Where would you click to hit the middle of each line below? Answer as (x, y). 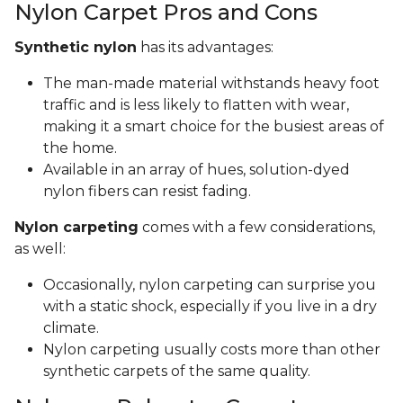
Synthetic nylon (76, 48)
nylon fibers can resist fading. (147, 192)
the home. (82, 148)
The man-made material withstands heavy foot (211, 84)
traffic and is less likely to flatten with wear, (196, 105)
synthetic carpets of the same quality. (177, 372)
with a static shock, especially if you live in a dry (210, 307)
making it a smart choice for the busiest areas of (214, 127)
